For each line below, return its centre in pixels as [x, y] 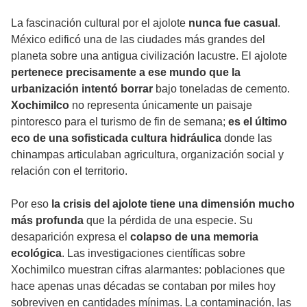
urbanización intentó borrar [82, 89]
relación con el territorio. [69, 171]
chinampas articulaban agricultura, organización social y [147, 155]
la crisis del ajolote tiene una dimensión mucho [172, 204]
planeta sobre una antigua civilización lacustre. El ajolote [149, 56]
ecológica [36, 254]
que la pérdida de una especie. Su [170, 221]
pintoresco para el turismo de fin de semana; [120, 122]
